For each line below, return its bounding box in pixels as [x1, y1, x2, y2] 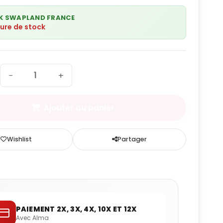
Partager [117, 135, 147, 144]
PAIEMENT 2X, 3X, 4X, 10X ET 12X [16, 204, 137, 214]
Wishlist [6, 135, 32, 144]
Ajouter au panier [43, 103, 114, 113]
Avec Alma [16, 213, 49, 222]
